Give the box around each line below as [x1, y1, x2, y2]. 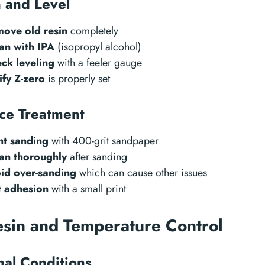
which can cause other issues [76, 165, 207, 180]
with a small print [49, 181, 126, 196]
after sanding [67, 149, 127, 164]
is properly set [45, 71, 110, 86]
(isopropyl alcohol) [54, 39, 141, 54]
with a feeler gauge [54, 55, 142, 70]
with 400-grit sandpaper [49, 133, 159, 148]
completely [67, 23, 118, 38]
